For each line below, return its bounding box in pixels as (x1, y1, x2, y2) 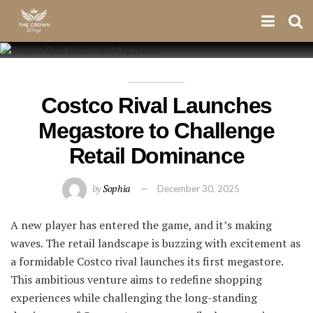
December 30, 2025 (157, 183, 240, 195)
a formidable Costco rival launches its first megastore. (10, 254, 283, 270)
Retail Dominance (68, 143, 245, 169)
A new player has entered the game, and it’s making (10, 217, 272, 233)
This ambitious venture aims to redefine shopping (10, 272, 262, 288)
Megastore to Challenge (38, 118, 275, 144)
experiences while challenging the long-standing (10, 290, 257, 306)
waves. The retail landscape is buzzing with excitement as (10, 235, 300, 252)
